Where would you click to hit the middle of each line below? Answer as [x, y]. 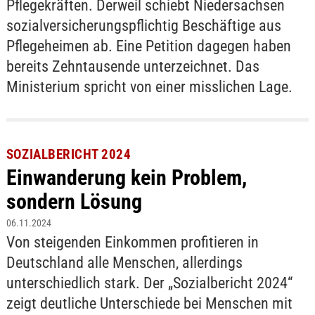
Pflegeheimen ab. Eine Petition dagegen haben [148, 46]
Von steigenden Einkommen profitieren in [132, 243]
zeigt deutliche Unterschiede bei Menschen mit [149, 304]
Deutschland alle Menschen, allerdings [124, 263]
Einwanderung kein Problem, [126, 178]
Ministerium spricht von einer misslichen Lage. [149, 86]
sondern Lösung [74, 202]
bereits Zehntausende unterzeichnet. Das [133, 66]
